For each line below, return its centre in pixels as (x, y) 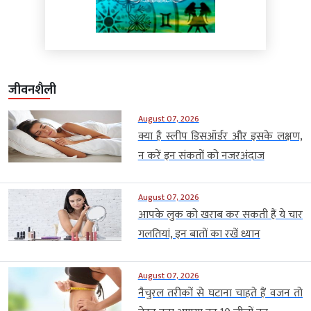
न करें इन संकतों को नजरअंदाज (201, 155)
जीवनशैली (32, 90)
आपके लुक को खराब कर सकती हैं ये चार (220, 215)
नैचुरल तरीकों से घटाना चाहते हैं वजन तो (220, 293)
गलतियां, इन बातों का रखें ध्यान (199, 234)
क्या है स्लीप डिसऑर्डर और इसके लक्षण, (220, 136)
